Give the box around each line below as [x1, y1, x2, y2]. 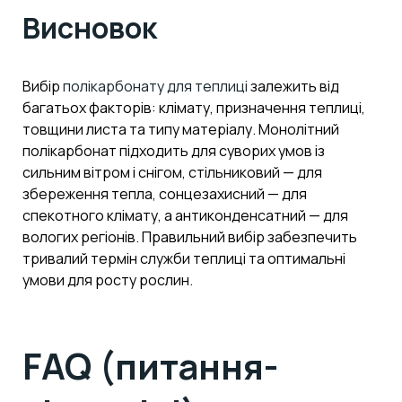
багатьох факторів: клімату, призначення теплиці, [22, 98, 365, 118]
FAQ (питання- [22, 340, 278, 390]
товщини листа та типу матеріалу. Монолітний [22, 119, 339, 140]
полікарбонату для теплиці [63, 76, 248, 97]
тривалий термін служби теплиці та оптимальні [22, 249, 345, 269]
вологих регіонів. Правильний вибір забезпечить [22, 227, 357, 248]
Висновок [22, 8, 157, 48]
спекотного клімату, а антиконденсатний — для [22, 205, 348, 226]
